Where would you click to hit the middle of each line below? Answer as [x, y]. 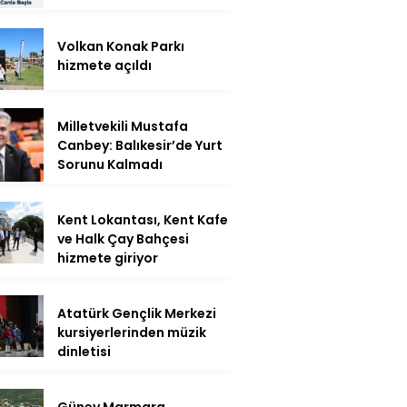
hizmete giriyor [108, 258]
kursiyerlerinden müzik [132, 332]
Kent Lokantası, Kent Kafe [143, 219]
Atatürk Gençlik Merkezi [137, 313]
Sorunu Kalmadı [110, 164]
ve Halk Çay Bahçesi [123, 238]
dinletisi [84, 351]
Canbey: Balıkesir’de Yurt [140, 145]
